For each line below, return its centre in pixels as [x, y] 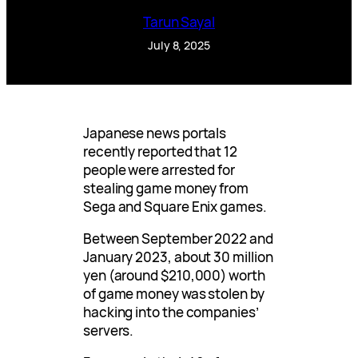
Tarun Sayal [179, 22]
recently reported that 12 [160, 152]
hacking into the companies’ [171, 312]
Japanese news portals [155, 133]
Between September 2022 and [178, 239]
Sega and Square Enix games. [175, 207]
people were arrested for [159, 170]
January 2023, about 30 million [178, 257]
